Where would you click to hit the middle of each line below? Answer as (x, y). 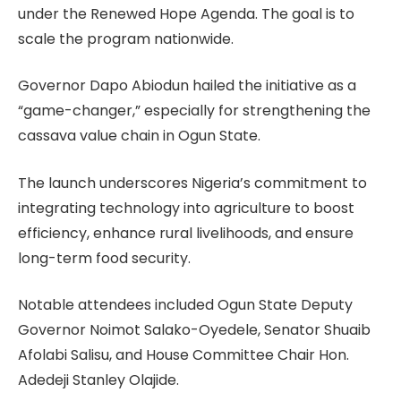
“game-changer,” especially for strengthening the (194, 111)
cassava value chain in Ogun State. (139, 136)
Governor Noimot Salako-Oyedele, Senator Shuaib (194, 330)
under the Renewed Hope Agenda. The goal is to (186, 13)
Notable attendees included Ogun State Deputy (185, 305)
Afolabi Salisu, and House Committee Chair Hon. (183, 355)
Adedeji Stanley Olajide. (98, 380)
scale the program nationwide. (126, 38)
